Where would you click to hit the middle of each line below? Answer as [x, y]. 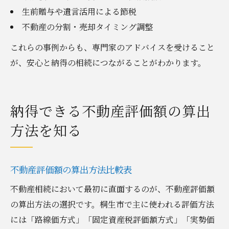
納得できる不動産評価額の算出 [110, 110]
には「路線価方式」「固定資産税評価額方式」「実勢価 [112, 219]
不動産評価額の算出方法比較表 [71, 169]
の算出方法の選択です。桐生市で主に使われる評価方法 [112, 204]
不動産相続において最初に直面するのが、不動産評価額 [112, 189]
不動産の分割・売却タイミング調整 [87, 27]
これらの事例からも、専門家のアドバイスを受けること [112, 47]
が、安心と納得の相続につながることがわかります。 [108, 62]
